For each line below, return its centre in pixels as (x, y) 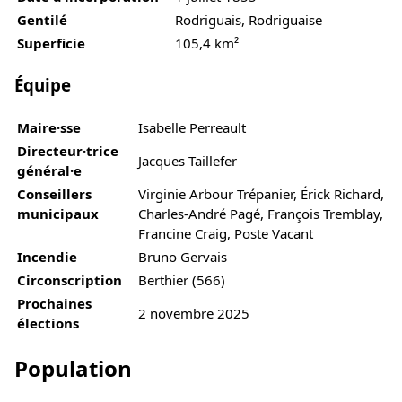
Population (73, 369)
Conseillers (54, 193)
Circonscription (70, 280)
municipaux (58, 213)
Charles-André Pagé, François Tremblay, (261, 213)
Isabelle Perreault (192, 127)
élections (48, 323)
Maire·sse (49, 127)
